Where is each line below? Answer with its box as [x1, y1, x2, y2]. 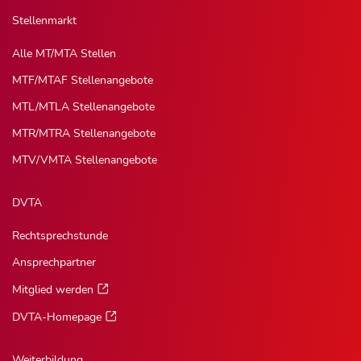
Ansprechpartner [12, 254, 96, 270]
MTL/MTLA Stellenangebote [12, 98, 155, 114]
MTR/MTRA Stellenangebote [12, 125, 156, 141]
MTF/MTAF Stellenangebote [12, 72, 153, 88]
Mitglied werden [12, 281, 93, 297]
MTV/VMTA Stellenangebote [12, 151, 157, 168]
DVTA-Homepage [12, 309, 102, 325]
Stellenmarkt [12, 12, 77, 28]
